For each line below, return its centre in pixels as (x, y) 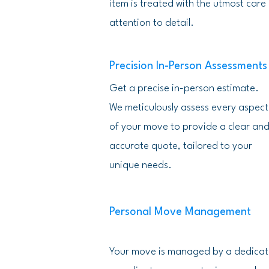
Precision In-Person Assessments (188, 66)
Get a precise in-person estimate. (184, 89)
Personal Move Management (180, 212)
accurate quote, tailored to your (181, 146)
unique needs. (141, 165)
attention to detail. (152, 23)
